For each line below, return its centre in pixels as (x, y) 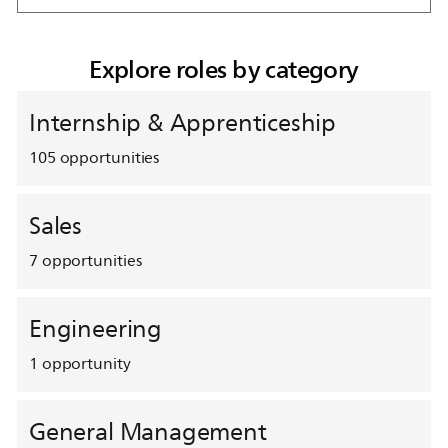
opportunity (86, 363)
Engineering (95, 328)
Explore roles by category (224, 69)
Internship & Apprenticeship (182, 122)
